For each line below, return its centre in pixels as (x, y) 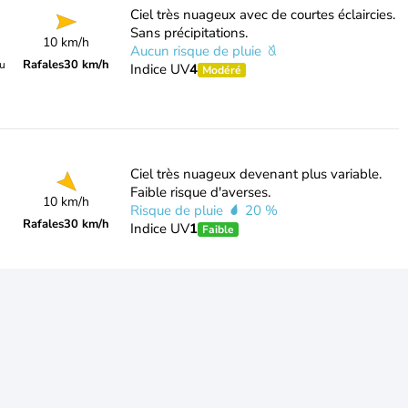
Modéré (221, 70)
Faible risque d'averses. (200, 192)
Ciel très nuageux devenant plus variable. (255, 174)
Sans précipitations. (189, 33)
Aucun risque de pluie (197, 51)
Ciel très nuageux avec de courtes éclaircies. (262, 15)
